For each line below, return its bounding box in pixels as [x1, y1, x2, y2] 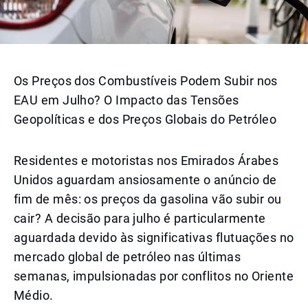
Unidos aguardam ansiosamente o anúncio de [14, 173, 277, 187]
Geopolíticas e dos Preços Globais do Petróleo [14, 112, 277, 126]
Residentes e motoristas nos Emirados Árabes [14, 153, 279, 168]
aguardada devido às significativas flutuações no [14, 230, 294, 245]
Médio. [14, 288, 54, 302]
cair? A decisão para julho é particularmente [14, 211, 266, 225]
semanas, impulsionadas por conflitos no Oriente [14, 269, 294, 283]
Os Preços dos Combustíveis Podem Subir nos [14, 74, 278, 88]
